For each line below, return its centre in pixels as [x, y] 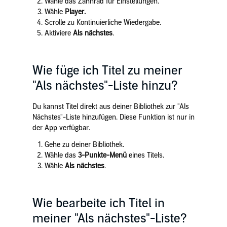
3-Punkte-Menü [101, 155]
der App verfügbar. [61, 128]
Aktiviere [59, 33]
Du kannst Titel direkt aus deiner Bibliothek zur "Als [110, 107]
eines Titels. [145, 155]
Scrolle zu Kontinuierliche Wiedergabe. [103, 23]
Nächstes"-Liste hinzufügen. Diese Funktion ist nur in [113, 117]
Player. [75, 12]
